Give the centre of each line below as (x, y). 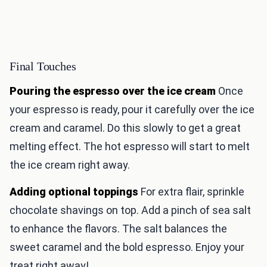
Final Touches (43, 66)
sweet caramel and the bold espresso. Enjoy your (127, 247)
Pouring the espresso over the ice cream (113, 91)
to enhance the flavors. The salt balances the (118, 229)
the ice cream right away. (70, 165)
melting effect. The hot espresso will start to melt (130, 147)
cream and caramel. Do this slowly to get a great (125, 128)
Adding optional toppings (74, 192)
